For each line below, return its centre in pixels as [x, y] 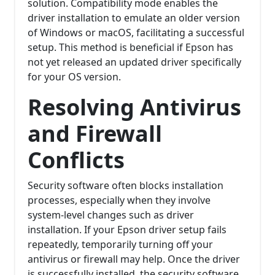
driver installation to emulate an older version [134, 18]
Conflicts [76, 160]
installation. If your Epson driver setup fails [127, 230]
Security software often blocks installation [126, 186]
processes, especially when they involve [119, 200]
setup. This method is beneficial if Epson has [130, 48]
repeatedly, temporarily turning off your [120, 245]
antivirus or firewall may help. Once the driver [134, 259]
